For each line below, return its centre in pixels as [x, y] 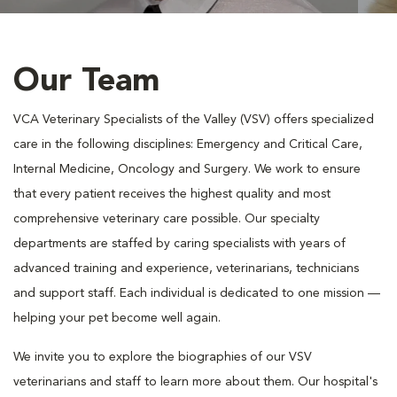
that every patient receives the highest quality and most [172, 194]
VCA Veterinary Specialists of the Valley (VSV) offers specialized [194, 120]
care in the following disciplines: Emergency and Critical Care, [188, 144]
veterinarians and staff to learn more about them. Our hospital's [195, 382]
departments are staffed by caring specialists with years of [179, 244]
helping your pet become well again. [117, 318]
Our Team [86, 82]
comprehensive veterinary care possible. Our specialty [167, 219]
